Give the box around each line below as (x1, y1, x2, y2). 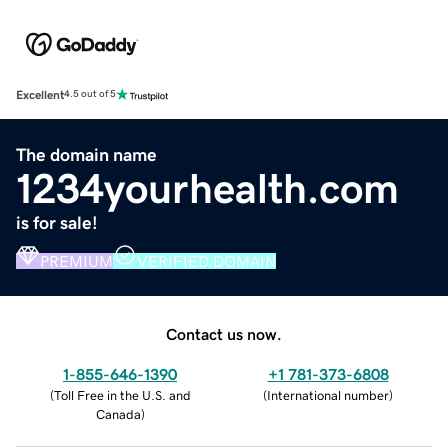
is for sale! (16, 213, 98, 232)
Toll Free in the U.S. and (53, 388, 191, 402)
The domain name (16, 145, 157, 164)
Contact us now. (166, 325, 282, 342)
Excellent (16, 88, 64, 101)
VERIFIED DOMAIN (137, 252, 276, 269)
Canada (95, 407, 141, 421)
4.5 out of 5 (64, 89, 116, 100)
